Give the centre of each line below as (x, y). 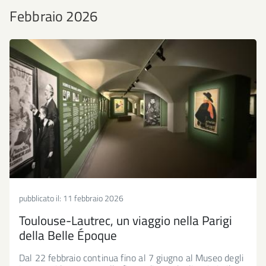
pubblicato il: (41, 198)
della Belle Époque (68, 235)
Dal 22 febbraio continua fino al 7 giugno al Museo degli (132, 258)
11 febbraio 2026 (93, 198)
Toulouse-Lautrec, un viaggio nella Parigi (126, 220)
